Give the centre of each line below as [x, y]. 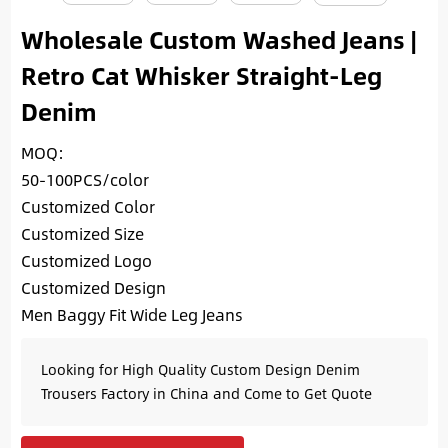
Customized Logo [86, 261]
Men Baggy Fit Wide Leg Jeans [131, 315]
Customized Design [93, 288]
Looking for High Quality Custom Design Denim [200, 370]
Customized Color [87, 207]
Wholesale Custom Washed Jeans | [218, 39]
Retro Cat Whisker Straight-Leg [201, 75]
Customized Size [82, 234]
